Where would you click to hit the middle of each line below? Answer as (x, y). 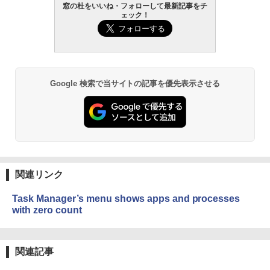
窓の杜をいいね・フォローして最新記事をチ (135, 6)
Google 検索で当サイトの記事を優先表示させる (135, 83)
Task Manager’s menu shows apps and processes (126, 198)
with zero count (47, 210)
